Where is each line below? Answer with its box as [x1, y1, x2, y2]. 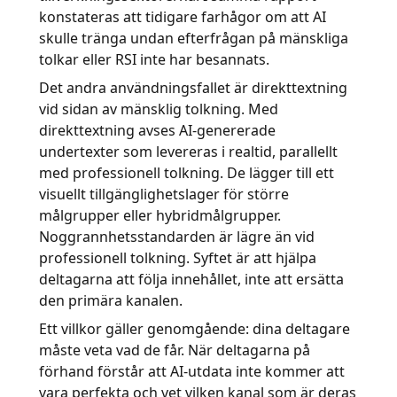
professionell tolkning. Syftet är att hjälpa [39, 248, 316, 268]
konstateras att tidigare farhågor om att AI [39, 7, 326, 27]
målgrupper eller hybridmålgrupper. [39, 206, 281, 225]
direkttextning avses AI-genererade [39, 121, 276, 140]
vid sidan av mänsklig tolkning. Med [39, 99, 278, 119]
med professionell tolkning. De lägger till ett [39, 163, 334, 183]
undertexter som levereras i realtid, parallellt [39, 142, 338, 161]
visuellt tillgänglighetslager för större [39, 184, 289, 204]
